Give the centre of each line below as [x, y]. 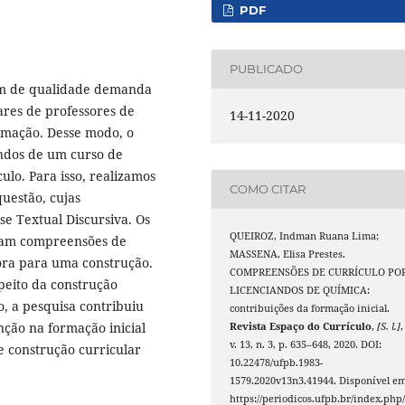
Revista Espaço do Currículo [301, 326]
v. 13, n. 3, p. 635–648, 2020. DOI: [306, 344]
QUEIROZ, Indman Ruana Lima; [305, 235]
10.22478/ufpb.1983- [277, 362]
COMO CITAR [268, 189]
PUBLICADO [267, 69]
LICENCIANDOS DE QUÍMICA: [300, 290]
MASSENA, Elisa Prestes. [288, 254]
